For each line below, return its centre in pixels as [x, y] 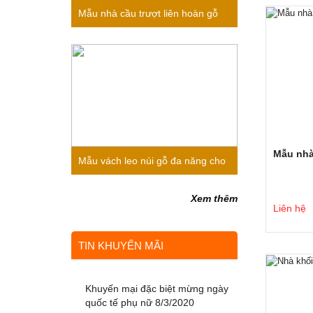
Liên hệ [289, 208]
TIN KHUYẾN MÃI [121, 246]
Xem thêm [214, 198]
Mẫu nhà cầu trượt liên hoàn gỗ [148, 13]
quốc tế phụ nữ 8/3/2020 [140, 303]
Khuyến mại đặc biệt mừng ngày [157, 289]
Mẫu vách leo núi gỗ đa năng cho [152, 161]
